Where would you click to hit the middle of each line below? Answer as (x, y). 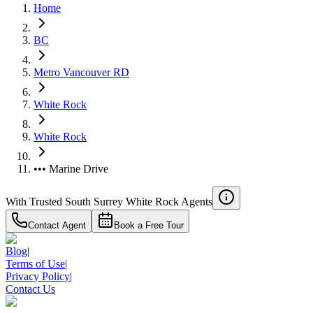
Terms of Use (35, 263)
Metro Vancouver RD (81, 72)
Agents (197, 201)
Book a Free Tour (149, 225)
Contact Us (30, 289)
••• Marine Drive (71, 168)
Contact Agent (57, 225)
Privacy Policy (38, 276)
